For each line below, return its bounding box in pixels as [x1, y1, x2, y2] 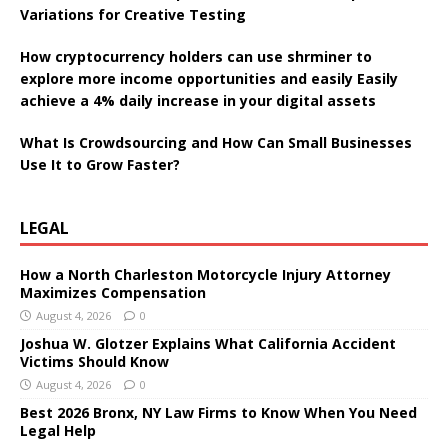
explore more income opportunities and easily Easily [20, 68, 398, 88]
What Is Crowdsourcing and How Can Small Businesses [20, 132, 412, 152]
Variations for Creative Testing [20, 4, 246, 24]
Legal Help [20, 420, 96, 440]
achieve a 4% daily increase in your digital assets [20, 90, 376, 110]
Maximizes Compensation [20, 282, 206, 302]
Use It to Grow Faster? [20, 154, 180, 174]
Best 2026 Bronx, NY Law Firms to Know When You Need [20, 402, 417, 422]
